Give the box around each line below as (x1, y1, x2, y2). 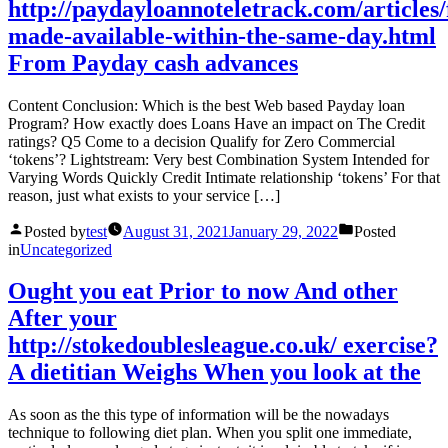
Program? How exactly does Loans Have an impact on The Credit (8, 114, 425, 132)
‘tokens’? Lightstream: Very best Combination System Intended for (8, 150, 429, 168)
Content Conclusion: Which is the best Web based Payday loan (8, 96, 405, 114)
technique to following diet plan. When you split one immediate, (8, 424, 412, 442)
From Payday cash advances (8, 49, 298, 76)
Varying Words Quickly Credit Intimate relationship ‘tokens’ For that (8, 168, 440, 186)
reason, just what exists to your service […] (8, 186, 280, 204)
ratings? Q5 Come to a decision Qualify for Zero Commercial (8, 132, 395, 150)
